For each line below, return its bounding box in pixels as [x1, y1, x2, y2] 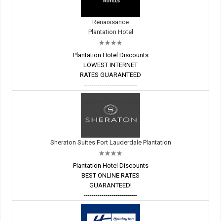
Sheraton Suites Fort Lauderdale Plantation [50, 139, 171, 147]
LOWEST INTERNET [83, 61, 138, 69]
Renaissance [92, 18, 129, 26]
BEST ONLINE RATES [81, 172, 140, 180]
